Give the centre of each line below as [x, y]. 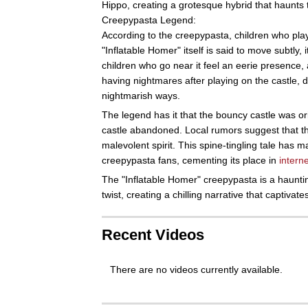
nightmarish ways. [141, 95]
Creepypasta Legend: [149, 20]
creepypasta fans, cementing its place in [190, 160]
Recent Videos [153, 234]
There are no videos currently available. [196, 269]
